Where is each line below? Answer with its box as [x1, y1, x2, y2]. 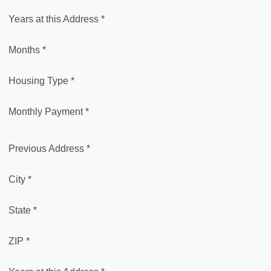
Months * [8, 45, 46, 56]
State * [8, 205, 37, 216]
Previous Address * [8, 143, 90, 154]
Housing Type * [8, 76, 74, 87]
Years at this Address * [8, 14, 105, 25]
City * [8, 174, 31, 185]
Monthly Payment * [8, 106, 89, 117]
